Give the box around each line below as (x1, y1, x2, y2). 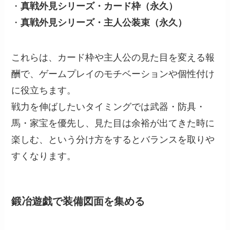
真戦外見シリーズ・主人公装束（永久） (21, 17, 187, 28)
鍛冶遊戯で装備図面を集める (11, 196, 145, 207)
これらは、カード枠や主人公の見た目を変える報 (11, 52, 215, 63)
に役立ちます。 (11, 85, 76, 96)
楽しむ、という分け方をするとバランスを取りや (11, 135, 215, 145)
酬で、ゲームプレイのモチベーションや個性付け (11, 69, 215, 80)
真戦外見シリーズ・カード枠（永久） (21, 1, 178, 12)
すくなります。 (11, 151, 76, 162)
